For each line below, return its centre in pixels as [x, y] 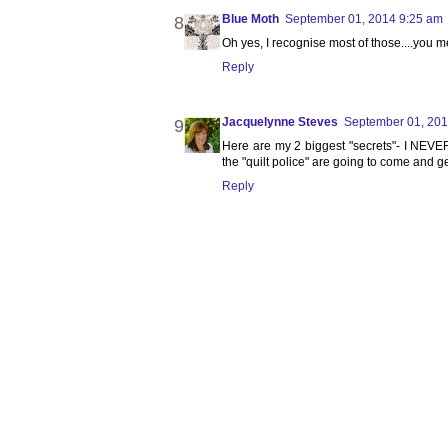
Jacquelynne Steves [280, 122]
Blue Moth [250, 19]
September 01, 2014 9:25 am [364, 19]
